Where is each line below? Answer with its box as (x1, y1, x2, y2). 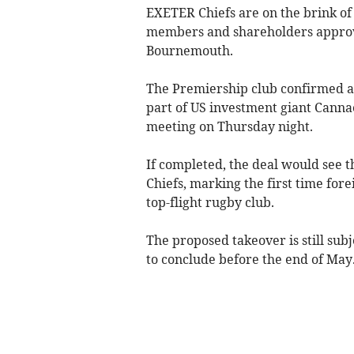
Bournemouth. (145, 42, 233, 58)
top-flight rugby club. (145, 194, 274, 210)
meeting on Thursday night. (145, 118, 313, 134)
